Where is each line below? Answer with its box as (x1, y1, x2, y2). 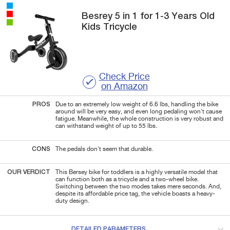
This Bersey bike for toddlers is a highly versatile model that (55, 169, 218, 176)
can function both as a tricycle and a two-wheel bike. (55, 176, 199, 183)
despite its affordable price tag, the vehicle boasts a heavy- (55, 190, 215, 197)
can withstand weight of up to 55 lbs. (55, 123, 157, 129)
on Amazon (101, 82, 148, 91)
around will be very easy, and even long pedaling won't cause (55, 108, 222, 115)
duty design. (55, 198, 89, 204)
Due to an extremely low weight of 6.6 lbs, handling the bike (55, 101, 218, 108)
